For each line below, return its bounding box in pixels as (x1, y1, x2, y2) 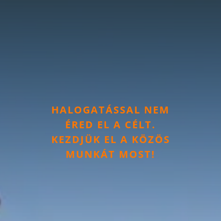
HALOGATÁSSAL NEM (51, 103, 170, 116)
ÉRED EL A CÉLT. (65, 117, 156, 131)
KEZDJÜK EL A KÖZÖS (51, 132, 170, 146)
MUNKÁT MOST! (66, 147, 155, 161)
